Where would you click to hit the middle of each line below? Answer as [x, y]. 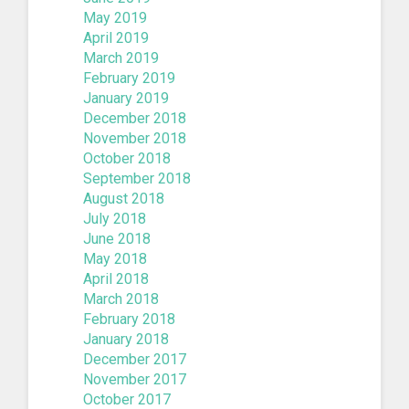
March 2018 [121, 299]
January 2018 [126, 339]
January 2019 [126, 98]
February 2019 [129, 78]
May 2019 [115, 17]
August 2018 [124, 198]
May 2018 [115, 258]
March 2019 [121, 58]
